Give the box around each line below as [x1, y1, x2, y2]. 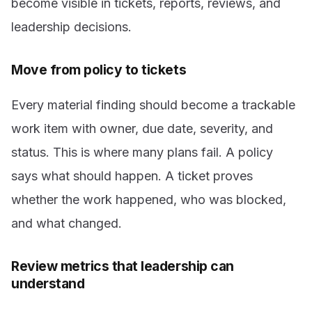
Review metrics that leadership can [11, 258, 234, 275]
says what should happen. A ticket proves [11, 169, 253, 184]
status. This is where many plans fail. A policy [11, 145, 273, 160]
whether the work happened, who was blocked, [11, 192, 286, 208]
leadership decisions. [11, 19, 132, 34]
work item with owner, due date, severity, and [11, 121, 273, 136]
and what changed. [11, 216, 122, 231]
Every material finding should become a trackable [11, 97, 295, 113]
